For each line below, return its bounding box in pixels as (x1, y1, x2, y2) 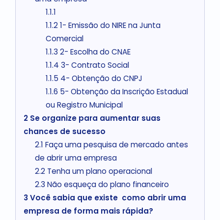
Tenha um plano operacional (45, 166, 152, 177)
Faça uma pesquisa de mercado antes (43, 139, 188, 150)
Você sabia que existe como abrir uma (27, 192, 186, 203)
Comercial (46, 33, 84, 44)
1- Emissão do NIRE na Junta (58, 20, 161, 31)
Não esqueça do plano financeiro (45, 179, 171, 190)
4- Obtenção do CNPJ (58, 73, 143, 84)
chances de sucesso (23, 126, 106, 137)
